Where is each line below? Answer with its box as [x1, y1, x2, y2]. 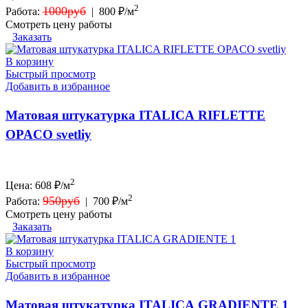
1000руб [43, 3, 86, 18]
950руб [43, 194, 80, 208]
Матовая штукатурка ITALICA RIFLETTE [5, 107, 265, 122]
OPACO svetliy [5, 126, 91, 142]
